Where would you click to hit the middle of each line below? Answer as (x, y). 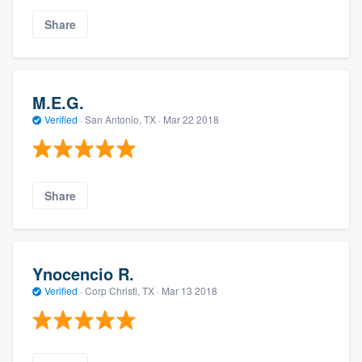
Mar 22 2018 (191, 119)
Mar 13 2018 (189, 290)
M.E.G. (58, 102)
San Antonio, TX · (123, 119)
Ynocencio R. (83, 273)
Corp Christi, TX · (122, 290)
